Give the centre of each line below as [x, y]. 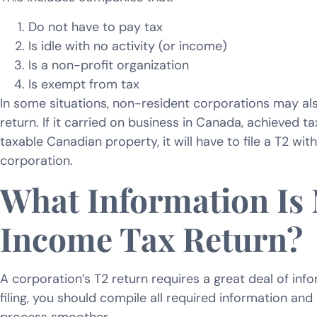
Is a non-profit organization [109, 65]
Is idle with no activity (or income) [128, 46]
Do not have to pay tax [96, 27]
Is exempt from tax [84, 84]
